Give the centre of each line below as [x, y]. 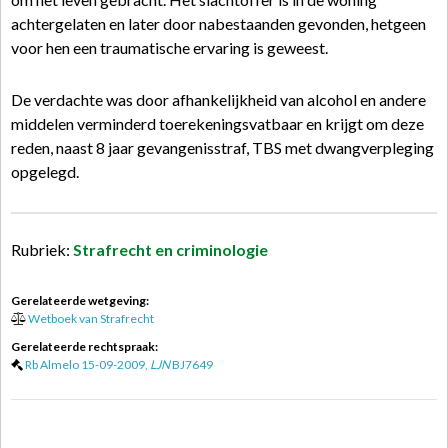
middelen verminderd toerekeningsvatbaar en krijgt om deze [217, 123]
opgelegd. [45, 171]
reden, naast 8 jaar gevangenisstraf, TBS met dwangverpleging [222, 147]
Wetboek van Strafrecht [91, 318]
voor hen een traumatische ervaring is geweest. [169, 47]
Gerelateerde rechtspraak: [84, 346]
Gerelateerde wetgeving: [80, 300]
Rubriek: [42, 249]
